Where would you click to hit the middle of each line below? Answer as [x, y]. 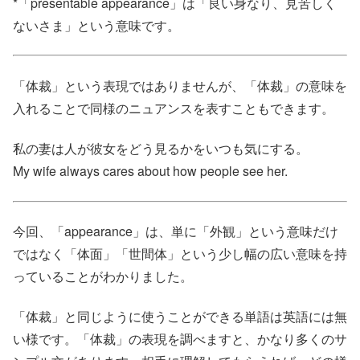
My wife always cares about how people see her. [150, 171]
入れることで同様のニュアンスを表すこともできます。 [174, 108]
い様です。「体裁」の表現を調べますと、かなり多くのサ [180, 339]
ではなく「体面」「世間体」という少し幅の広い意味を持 [180, 253]
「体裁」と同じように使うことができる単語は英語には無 [180, 317]
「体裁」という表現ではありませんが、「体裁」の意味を [180, 85]
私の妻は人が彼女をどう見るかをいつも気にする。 [161, 149]
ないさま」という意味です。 [96, 25]
